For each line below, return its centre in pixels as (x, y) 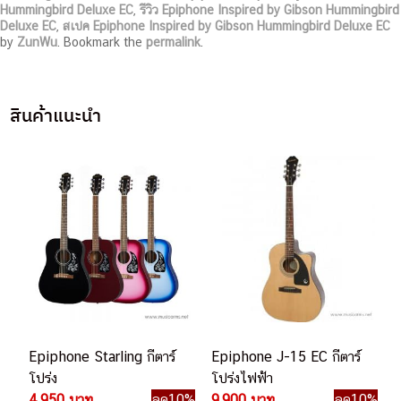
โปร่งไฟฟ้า (242, 379)
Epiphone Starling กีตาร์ (102, 357)
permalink (173, 43)
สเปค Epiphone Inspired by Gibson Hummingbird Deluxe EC (226, 26)
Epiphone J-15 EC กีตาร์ (286, 357)
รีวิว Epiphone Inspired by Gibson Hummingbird (269, 10)
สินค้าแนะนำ (56, 115)
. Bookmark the (102, 43)
